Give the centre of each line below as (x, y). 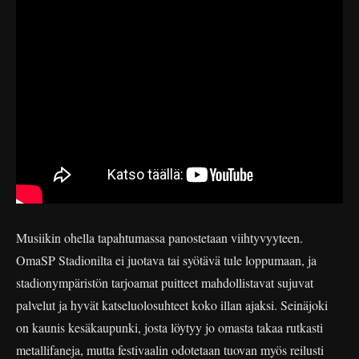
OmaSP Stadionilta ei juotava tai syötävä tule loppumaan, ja (166, 260)
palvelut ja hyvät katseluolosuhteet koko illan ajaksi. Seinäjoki (172, 305)
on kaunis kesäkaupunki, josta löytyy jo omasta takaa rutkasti (169, 327)
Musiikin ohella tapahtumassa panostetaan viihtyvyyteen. (159, 237)
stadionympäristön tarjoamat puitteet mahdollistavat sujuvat (165, 282)
